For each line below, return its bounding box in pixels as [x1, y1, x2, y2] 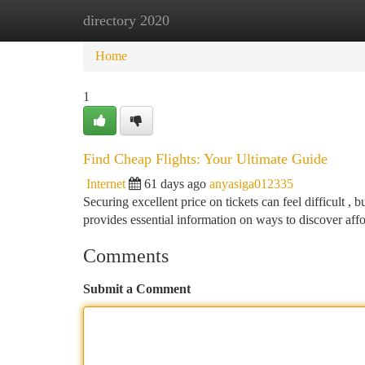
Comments [83, 245, 169, 266]
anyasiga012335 [209, 177, 293, 191]
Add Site [280, 13, 326, 27]
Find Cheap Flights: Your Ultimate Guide [83, 151, 328, 167]
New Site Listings [164, 13, 256, 27]
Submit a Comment [83, 282, 191, 296]
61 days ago [144, 177, 206, 191]
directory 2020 [83, 12, 169, 29]
